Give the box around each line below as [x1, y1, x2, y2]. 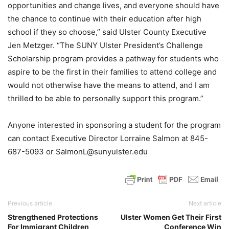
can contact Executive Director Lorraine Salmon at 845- [8, 133, 208, 144]
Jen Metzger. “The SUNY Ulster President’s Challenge [8, 40, 203, 51]
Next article [189, 199, 221, 208]
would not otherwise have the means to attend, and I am [8, 80, 210, 90]
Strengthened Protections [8, 213, 98, 222]
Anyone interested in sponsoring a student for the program [8, 120, 221, 130]
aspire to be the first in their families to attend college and [8, 67, 217, 77]
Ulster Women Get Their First [121, 213, 221, 222]
